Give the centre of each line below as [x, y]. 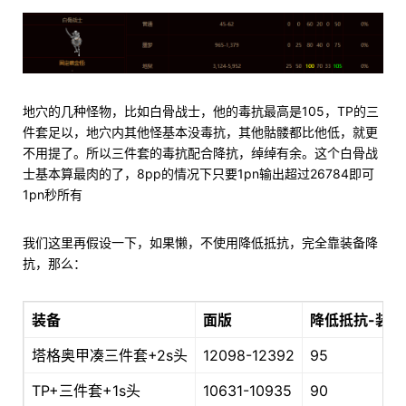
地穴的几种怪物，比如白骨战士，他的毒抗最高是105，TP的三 [201, 111]
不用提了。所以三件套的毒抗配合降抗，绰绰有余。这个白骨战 [200, 153]
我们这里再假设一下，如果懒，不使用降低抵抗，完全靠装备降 [200, 243]
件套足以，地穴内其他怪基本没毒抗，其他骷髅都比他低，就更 [200, 132]
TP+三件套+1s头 [86, 391]
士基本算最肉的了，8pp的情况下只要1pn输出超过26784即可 [198, 174]
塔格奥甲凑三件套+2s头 [110, 356]
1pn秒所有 [53, 195]
